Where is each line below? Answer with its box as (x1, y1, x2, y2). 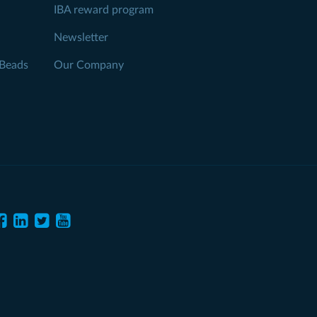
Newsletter (54, 32, 108, 44)
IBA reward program (54, 4, 154, 16)
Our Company (54, 59, 124, 71)
